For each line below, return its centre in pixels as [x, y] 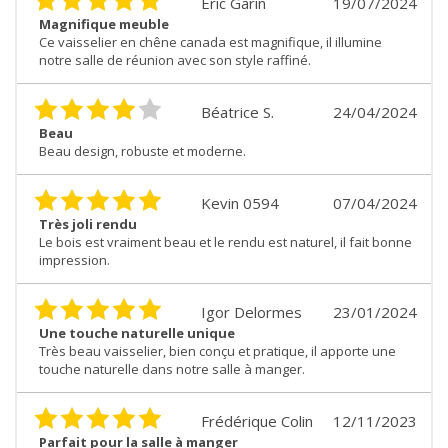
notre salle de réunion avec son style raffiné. [175, 60]
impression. [74, 260]
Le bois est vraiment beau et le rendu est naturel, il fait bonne [225, 242]
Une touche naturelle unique [137, 333]
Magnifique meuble [104, 24]
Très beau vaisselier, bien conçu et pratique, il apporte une [217, 351]
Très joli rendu [88, 224]
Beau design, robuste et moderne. [142, 151]
